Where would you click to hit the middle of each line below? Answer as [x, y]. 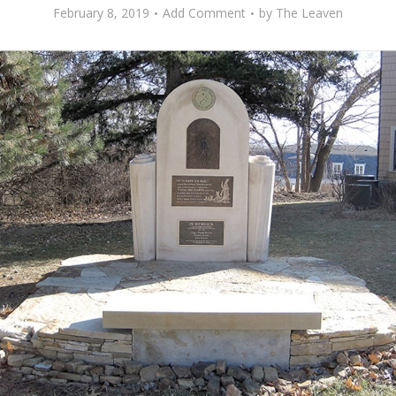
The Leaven [309, 13]
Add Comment [204, 13]
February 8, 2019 [101, 13]
